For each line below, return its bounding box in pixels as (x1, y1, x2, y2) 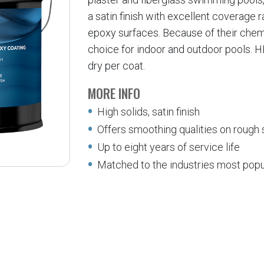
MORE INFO (88, 84, 140, 103)
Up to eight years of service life (95, 141, 240, 153)
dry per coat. (88, 60, 145, 72)
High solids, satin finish (95, 105, 200, 118)
